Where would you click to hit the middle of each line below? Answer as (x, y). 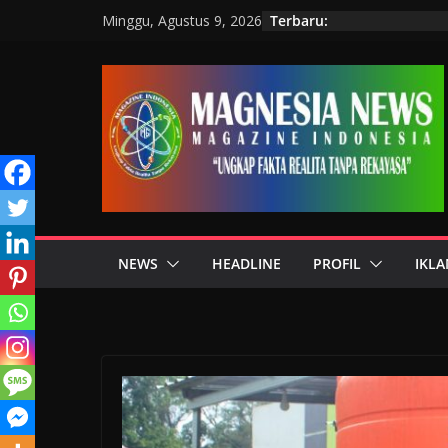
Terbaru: (299, 20)
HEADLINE (246, 263)
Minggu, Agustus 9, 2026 (182, 20)
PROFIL (337, 263)
